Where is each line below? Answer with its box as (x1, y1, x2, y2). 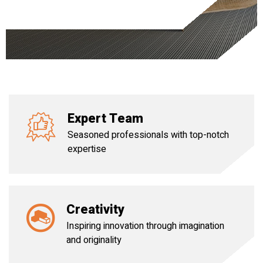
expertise (68, 142, 106, 156)
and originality (66, 233, 122, 247)
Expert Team (68, 109, 143, 128)
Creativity (66, 200, 124, 219)
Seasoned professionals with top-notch (68, 128, 229, 142)
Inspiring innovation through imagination (66, 219, 224, 233)
